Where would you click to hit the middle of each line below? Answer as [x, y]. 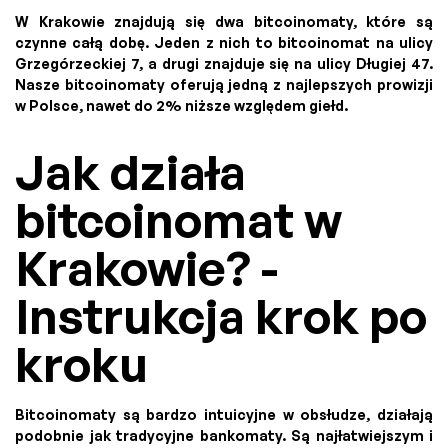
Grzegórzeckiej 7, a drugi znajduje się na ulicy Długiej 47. [224, 64]
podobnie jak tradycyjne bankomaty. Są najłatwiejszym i [224, 436]
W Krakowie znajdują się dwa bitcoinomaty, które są [224, 22]
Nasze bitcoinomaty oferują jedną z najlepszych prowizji [224, 85]
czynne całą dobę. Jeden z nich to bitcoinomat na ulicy [224, 43]
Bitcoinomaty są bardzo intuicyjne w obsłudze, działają [224, 415]
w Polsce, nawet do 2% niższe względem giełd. [181, 106]
